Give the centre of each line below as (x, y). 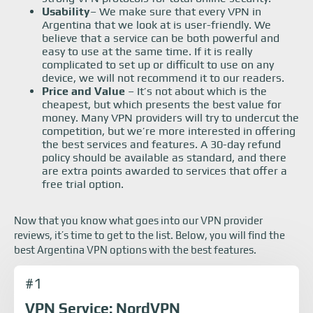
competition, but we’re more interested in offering (169, 131)
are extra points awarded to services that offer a (165, 171)
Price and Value (85, 91)
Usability (66, 12)
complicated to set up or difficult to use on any (158, 65)
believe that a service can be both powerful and (161, 38)
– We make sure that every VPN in (176, 12)
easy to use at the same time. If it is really (147, 51)
